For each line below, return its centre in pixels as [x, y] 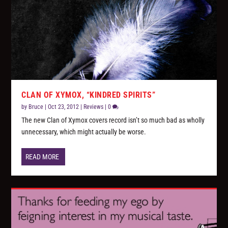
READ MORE [42, 156]
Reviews [94, 107]
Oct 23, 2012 [64, 107]
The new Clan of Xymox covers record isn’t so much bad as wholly [113, 120]
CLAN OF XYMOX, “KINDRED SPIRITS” [89, 95]
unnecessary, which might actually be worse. [84, 132]
